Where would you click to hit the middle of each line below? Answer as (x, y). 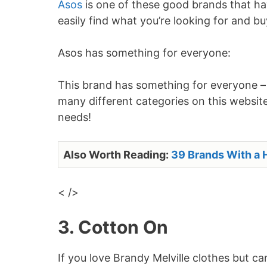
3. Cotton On (113, 227)
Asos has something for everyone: (144, 53)
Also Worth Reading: (117, 155)
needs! (74, 117)
